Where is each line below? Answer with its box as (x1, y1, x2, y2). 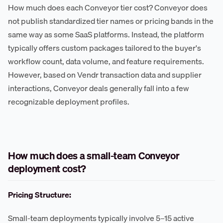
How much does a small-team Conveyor (8, 148, 180, 164)
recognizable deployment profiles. (8, 95, 129, 109)
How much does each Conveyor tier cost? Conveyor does (8, 1, 208, 14)
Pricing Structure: (8, 188, 71, 202)
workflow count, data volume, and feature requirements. (8, 55, 204, 68)
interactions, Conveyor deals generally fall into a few (8, 82, 189, 95)
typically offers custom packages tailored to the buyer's (8, 41, 201, 55)
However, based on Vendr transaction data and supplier (8, 68, 202, 82)
